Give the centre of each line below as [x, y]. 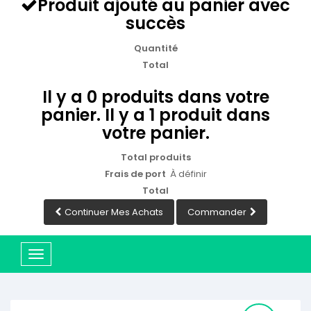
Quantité [155, 48]
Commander [217, 212]
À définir [188, 174]
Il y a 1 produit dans [187, 115]
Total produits [155, 158]
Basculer [55, 257]
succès [155, 24]
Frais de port [137, 174]
